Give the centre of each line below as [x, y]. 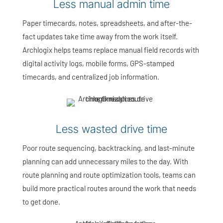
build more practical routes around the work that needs [109, 188]
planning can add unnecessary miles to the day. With [105, 162]
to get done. [41, 202]
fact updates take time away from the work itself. [100, 37]
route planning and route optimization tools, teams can [109, 175]
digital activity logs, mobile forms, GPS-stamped [98, 63]
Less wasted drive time [111, 129]
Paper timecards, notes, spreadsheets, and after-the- [107, 23]
